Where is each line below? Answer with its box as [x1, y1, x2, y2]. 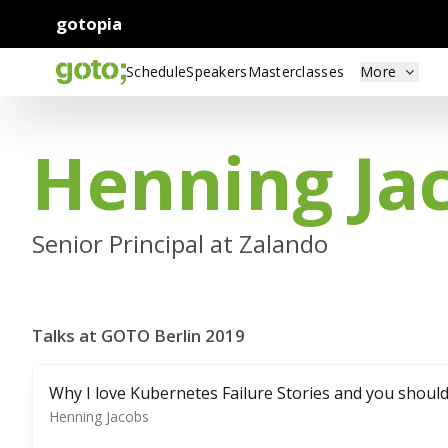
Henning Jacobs [49, 407, 149, 426]
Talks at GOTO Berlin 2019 [32, 324, 245, 347]
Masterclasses [247, 62, 345, 81]
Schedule [126, 62, 187, 81]
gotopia [56, 12, 122, 35]
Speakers [186, 62, 248, 81]
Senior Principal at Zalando [32, 227, 328, 260]
